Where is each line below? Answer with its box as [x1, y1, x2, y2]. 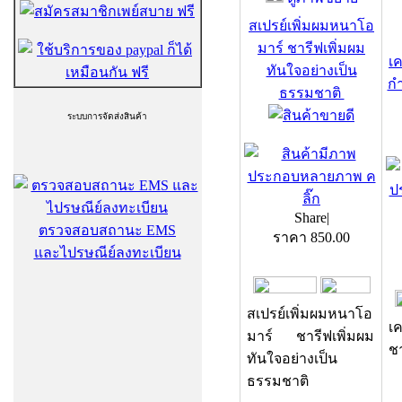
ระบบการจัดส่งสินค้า [67, 111, 147, 121]
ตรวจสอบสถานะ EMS [39, 223, 176, 238]
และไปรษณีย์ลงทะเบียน [33, 245, 181, 260]
